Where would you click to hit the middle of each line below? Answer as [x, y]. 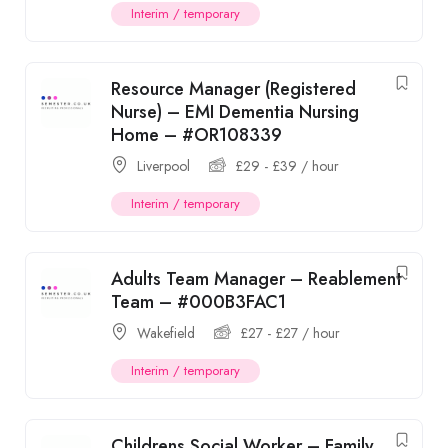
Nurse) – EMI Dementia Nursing [235, 112]
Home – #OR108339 [196, 135]
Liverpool [163, 166]
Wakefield [166, 333]
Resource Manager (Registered [233, 89]
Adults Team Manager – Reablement [256, 279]
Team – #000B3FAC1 [198, 302]
